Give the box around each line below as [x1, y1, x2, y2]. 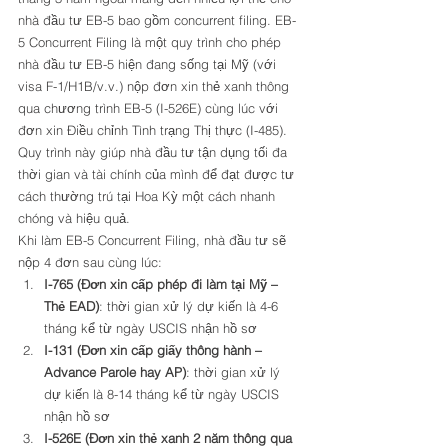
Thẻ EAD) [44, 298, 99, 314]
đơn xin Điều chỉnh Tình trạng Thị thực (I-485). [18, 122, 291, 138]
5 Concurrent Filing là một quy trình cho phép [18, 34, 285, 50]
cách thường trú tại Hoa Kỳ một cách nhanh [18, 188, 279, 204]
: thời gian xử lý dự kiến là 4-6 [99, 298, 282, 314]
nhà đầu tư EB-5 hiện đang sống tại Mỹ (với [18, 56, 280, 72]
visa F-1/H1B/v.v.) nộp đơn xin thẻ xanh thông [18, 78, 293, 94]
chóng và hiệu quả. [18, 210, 134, 226]
